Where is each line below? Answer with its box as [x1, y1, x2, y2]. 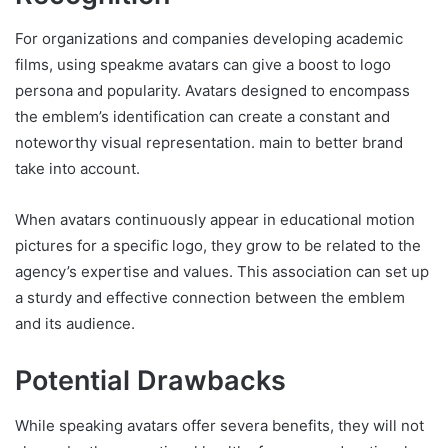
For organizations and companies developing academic [15, 29, 403, 49]
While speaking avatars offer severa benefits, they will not [15, 415, 424, 435]
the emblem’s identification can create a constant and [15, 107, 390, 127]
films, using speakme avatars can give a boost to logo [15, 55, 391, 75]
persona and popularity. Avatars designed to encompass [15, 81, 410, 101]
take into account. [15, 159, 140, 179]
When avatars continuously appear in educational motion [15, 210, 415, 230]
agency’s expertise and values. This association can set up [15, 262, 429, 282]
